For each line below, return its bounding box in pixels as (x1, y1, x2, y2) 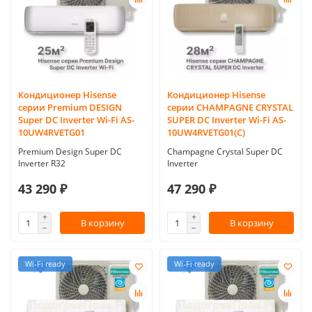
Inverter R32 (18, 157, 65, 169)
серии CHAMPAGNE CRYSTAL (167, 101, 293, 114)
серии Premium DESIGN (18, 101, 122, 114)
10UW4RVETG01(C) (167, 126, 245, 139)
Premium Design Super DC (18, 146, 122, 157)
